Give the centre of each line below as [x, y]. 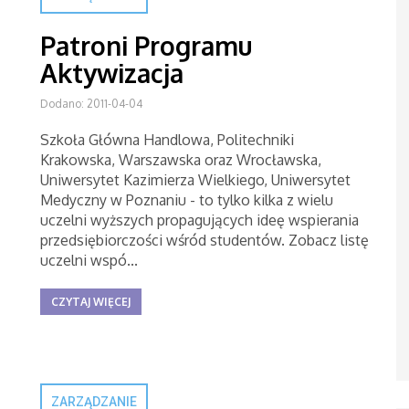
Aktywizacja [112, 73]
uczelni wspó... [89, 260]
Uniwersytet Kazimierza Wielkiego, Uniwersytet [195, 180]
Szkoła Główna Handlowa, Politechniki [167, 140]
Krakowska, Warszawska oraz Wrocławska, [181, 160]
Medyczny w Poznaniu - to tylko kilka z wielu [187, 200]
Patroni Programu [146, 46]
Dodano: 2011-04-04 [91, 104]
